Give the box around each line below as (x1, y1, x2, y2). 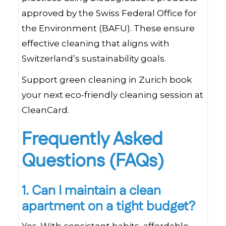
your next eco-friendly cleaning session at (22, 90, 203, 100)
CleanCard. (22, 105, 69, 115)
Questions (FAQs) (22, 148, 164, 174)
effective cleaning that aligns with (22, 38, 169, 48)
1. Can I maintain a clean (22, 182, 161, 200)
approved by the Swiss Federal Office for (22, 8, 197, 18)
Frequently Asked (22, 127, 163, 152)
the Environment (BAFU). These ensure (22, 23, 195, 33)
